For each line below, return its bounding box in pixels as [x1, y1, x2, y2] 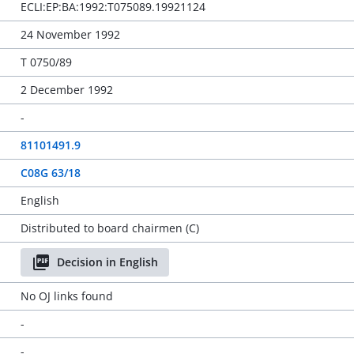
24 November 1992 [20, 27, 120, 42]
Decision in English [56, 254, 158, 269]
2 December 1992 [20, 82, 113, 97]
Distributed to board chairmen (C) [20, 220, 199, 235]
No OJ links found [20, 288, 113, 303]
